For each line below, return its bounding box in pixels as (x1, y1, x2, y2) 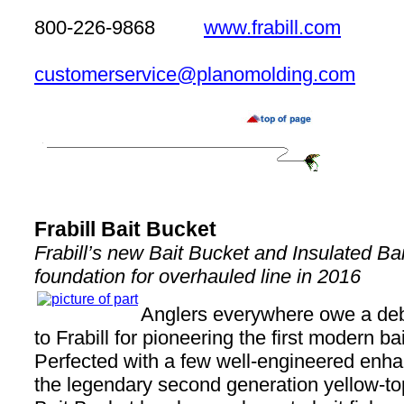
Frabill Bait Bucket (34, 217, 216, 241)
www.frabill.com (204, 16, 341, 39)
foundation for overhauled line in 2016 (34, 265, 361, 288)
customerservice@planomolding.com (34, 63, 355, 86)
